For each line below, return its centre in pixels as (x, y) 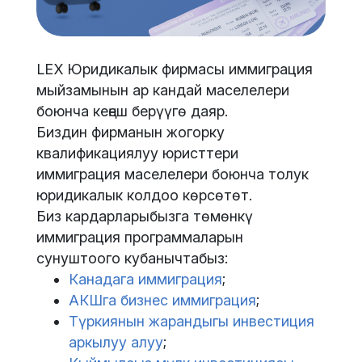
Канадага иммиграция (145, 280)
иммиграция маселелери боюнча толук (173, 175)
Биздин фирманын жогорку (130, 133)
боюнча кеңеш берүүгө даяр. (132, 112)
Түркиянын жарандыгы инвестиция (192, 322)
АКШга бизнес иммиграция (162, 301)
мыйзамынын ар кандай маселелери (163, 90)
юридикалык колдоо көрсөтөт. (144, 196)
